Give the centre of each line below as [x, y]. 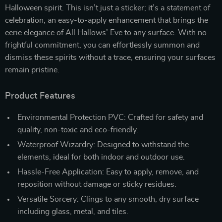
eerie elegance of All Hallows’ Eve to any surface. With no [106, 32]
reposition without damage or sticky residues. [97, 184]
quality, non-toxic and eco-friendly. [78, 130]
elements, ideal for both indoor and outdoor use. [101, 157]
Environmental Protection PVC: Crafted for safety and [110, 117]
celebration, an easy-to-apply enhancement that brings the [107, 20]
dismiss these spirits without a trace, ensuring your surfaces [110, 57]
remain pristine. [32, 70]
